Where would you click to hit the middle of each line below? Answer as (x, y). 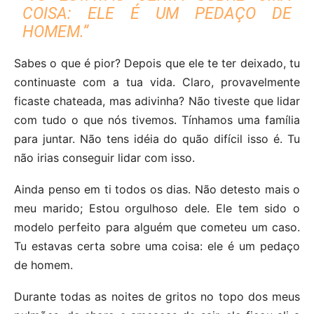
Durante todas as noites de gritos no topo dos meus (157, 296)
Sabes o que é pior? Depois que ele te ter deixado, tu (157, 63)
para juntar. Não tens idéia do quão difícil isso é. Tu (157, 138)
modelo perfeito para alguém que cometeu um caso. (157, 227)
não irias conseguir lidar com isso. (104, 157)
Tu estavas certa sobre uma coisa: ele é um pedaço (157, 246)
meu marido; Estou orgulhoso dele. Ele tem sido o (157, 208)
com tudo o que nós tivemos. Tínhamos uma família (157, 120)
